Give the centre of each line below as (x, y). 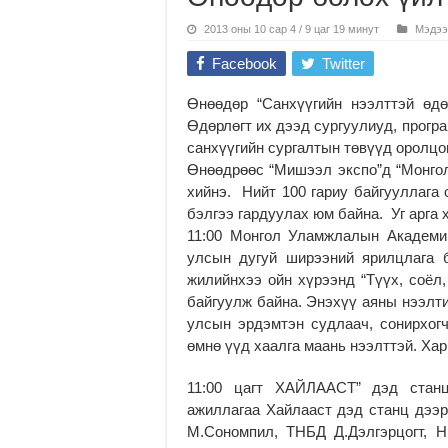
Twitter (343, 63)
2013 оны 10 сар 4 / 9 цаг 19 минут (291, 28)
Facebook (244, 63)
